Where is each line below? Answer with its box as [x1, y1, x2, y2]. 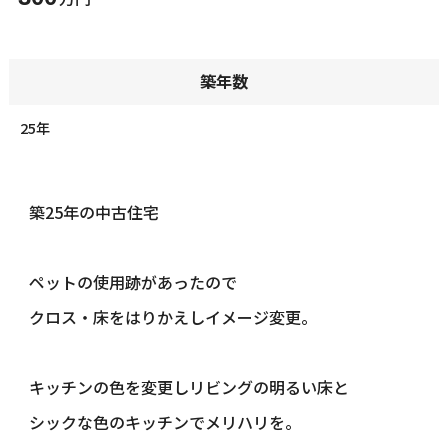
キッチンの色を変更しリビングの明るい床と [28, 374, 349, 399]
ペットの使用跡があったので [28, 269, 237, 294]
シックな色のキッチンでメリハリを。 [28, 409, 301, 434]
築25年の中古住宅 [28, 199, 159, 224]
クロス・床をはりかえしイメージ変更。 [28, 304, 317, 329]
